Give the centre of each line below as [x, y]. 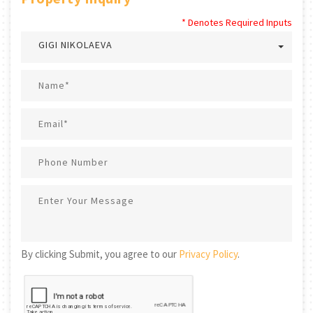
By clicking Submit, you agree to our [100, 254]
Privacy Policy [208, 254]
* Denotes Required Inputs [237, 22]
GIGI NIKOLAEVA [75, 44]
